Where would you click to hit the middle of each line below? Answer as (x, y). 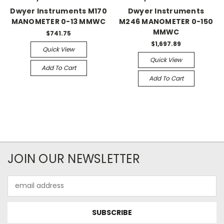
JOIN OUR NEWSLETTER (74, 158)
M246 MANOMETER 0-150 (166, 21)
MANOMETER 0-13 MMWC (58, 21)
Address (21, 191)
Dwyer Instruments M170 (58, 11)
